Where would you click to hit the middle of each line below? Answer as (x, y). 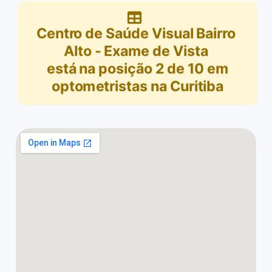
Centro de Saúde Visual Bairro (136, 33)
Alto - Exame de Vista (136, 51)
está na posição (100, 69)
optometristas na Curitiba (138, 87)
